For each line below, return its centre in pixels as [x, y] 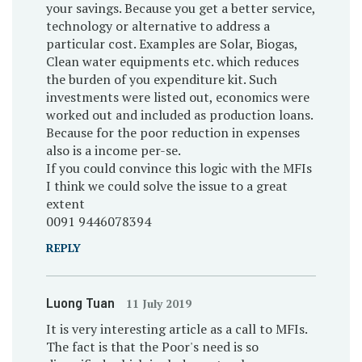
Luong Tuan [82, 302]
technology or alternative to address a [158, 25]
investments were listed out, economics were [177, 97]
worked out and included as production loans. [179, 114]
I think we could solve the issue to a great [166, 185]
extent [65, 203]
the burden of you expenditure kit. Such [161, 79]
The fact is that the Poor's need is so [152, 346]
